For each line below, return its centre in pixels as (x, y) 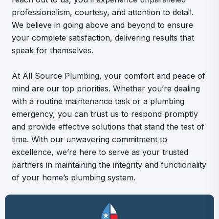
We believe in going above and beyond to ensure (102, 25)
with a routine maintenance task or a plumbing (98, 101)
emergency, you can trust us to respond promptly (105, 114)
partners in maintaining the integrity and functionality (109, 165)
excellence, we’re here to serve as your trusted (100, 152)
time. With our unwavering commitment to (89, 139)
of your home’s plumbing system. (74, 177)
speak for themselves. (53, 50)
